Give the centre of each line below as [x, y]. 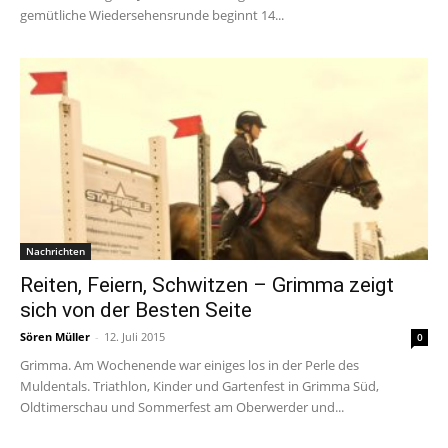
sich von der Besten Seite [136, 309]
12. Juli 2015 [134, 336]
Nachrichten [55, 250]
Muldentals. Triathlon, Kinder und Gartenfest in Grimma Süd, [199, 385]
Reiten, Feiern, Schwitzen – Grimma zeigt [207, 284]
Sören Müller [55, 336]
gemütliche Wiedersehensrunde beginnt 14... [152, 15]
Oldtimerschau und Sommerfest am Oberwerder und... [182, 406]
